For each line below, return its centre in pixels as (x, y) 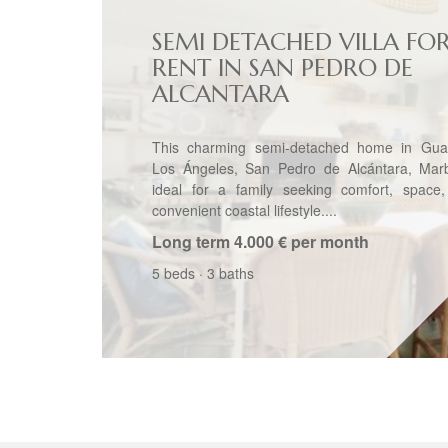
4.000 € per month (301, 241)
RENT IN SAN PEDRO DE (282, 68)
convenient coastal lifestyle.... (244, 210)
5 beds (173, 273)
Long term (191, 241)
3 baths (230, 273)
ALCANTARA (220, 94)
